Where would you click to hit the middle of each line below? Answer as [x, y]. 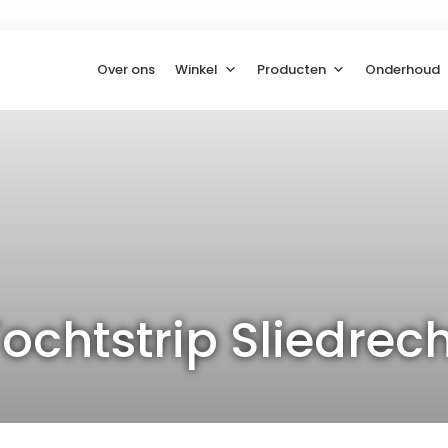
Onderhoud [403, 69]
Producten [292, 69]
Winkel [197, 69]
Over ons [126, 69]
